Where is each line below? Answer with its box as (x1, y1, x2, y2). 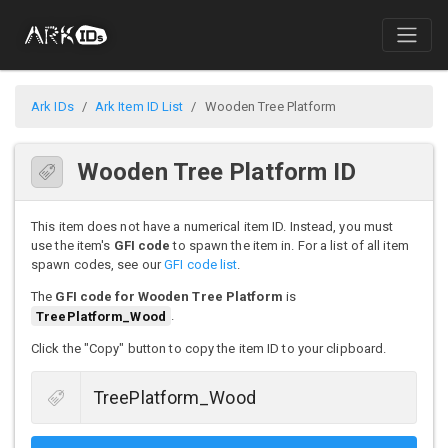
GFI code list (164, 257, 238, 273)
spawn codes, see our (31, 257, 165, 273)
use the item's (31, 238, 114, 254)
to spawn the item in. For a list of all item (170, 238, 409, 254)
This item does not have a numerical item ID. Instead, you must (31, 219, 394, 235)
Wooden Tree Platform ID (77, 158, 357, 187)
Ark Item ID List (94, 99, 184, 115)
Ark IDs (31, 99, 74, 115)
